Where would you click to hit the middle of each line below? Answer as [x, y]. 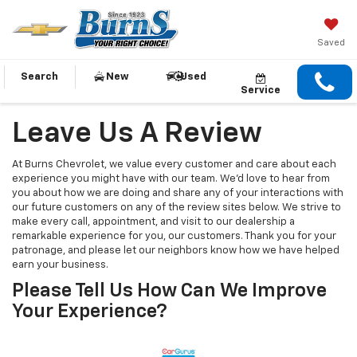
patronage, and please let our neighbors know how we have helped [176, 250]
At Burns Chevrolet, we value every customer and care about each [174, 164]
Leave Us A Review [137, 133]
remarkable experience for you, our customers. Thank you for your [174, 236]
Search [39, 77]
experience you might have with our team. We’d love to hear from [171, 178]
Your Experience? [90, 311]
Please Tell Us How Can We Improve [169, 290]
